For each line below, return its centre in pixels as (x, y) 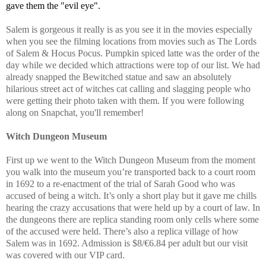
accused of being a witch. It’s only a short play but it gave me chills (131, 195)
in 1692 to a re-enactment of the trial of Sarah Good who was (121, 183)
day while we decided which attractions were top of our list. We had (133, 65)
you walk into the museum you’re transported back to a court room (131, 172)
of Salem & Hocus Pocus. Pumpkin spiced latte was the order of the (133, 53)
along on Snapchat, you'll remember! (75, 112)
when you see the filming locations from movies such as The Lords (131, 41)
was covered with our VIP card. (65, 255)
